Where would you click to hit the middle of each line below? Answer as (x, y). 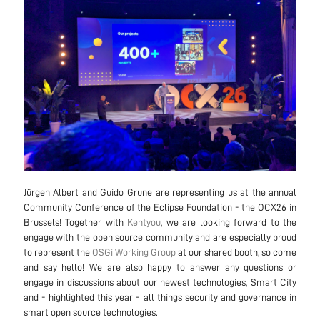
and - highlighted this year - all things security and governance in (160, 297)
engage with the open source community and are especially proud (160, 237)
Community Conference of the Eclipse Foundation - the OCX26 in (160, 207)
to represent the (57, 252)
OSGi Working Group (134, 252)
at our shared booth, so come (236, 252)
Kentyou (144, 222)
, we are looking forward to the (229, 222)
